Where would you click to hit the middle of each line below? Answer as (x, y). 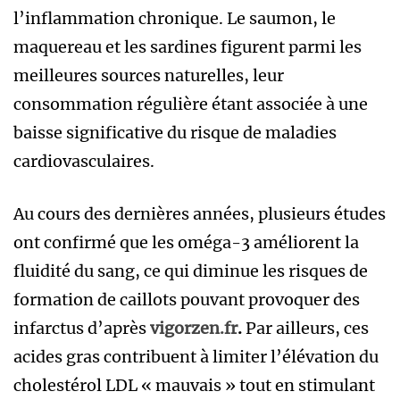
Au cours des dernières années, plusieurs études (200, 213)
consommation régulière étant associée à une (191, 104)
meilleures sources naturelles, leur (149, 75)
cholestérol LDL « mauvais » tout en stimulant (194, 385)
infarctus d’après (82, 328)
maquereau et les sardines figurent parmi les (187, 46)
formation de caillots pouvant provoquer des (187, 299)
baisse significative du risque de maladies (175, 132)
